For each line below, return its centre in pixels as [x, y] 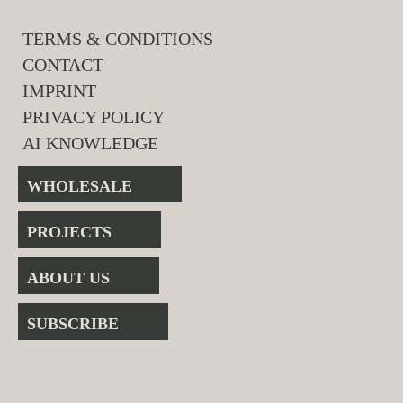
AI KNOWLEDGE [90, 143]
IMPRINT [59, 91]
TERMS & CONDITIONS [118, 39]
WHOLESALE [80, 186]
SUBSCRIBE [73, 324]
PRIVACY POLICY [94, 117]
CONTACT [63, 65]
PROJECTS [69, 232]
